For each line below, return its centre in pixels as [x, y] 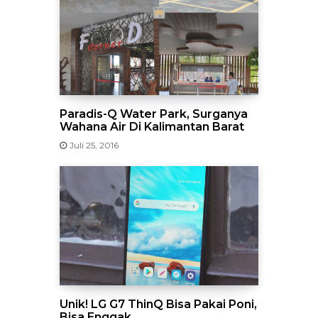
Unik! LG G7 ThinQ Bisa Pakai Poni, [158, 304]
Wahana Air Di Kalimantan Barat [152, 127]
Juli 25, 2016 [94, 145]
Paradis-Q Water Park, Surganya [154, 114]
